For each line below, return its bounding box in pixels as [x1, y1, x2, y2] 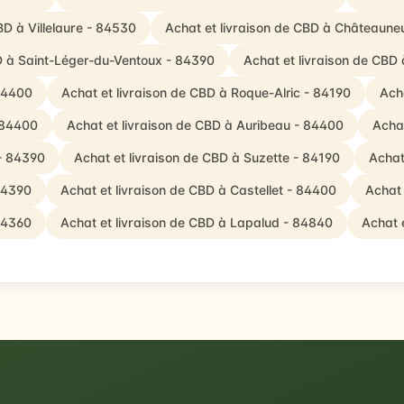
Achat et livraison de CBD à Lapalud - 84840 [60, 215, 333, 230]
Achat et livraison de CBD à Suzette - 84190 [73, 150, 340, 165]
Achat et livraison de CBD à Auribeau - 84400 [66, 117, 344, 133]
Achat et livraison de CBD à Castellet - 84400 [60, 182, 336, 197]
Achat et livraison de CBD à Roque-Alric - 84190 [60, 85, 351, 100]
